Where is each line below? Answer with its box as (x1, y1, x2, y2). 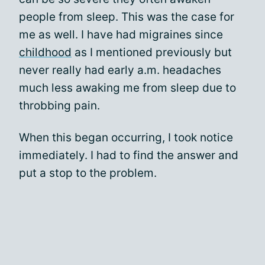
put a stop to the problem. (19, 166, 157, 180)
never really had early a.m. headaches (19, 63, 221, 77)
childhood (19, 45, 72, 59)
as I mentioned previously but (72, 45, 232, 59)
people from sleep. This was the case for (19, 9, 234, 24)
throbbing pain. (19, 98, 100, 112)
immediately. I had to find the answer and (19, 148, 238, 162)
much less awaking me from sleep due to (19, 80, 236, 95)
